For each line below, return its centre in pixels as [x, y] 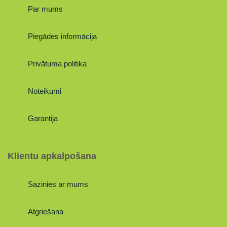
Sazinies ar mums [58, 184]
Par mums [45, 9]
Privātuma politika [57, 64]
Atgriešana [46, 212]
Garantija [43, 118]
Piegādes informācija [62, 36]
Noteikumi [45, 91]
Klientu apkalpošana [52, 156]
